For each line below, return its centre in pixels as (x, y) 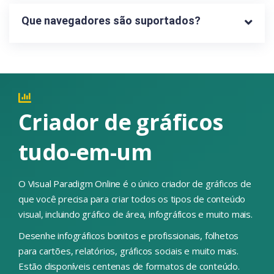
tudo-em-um (85, 152)
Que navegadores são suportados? (111, 21)
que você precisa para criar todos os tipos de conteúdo (132, 198)
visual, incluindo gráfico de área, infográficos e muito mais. (135, 214)
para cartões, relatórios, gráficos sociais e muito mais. (128, 250)
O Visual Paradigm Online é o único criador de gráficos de (135, 183)
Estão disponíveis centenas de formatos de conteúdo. (129, 266)
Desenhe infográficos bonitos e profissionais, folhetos (129, 235)
